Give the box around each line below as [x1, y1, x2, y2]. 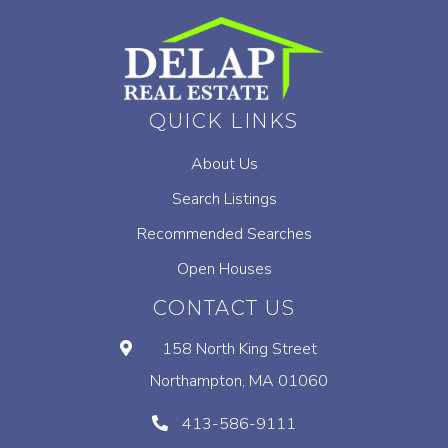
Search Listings [171, 188, 277, 211]
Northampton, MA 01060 [150, 370, 328, 393]
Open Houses [176, 258, 272, 281]
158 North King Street [161, 338, 317, 361]
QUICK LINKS [149, 109, 299, 134]
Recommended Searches [136, 223, 312, 246]
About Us [190, 153, 258, 176]
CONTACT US [153, 296, 295, 321]
